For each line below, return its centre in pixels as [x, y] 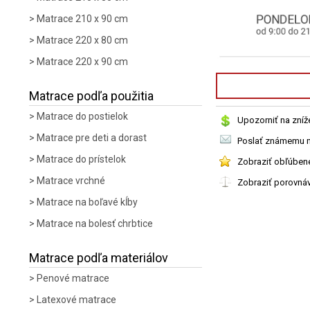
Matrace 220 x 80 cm [82, 40]
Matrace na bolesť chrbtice [95, 224]
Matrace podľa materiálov [99, 258]
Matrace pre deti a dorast [92, 138]
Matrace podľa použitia [91, 96]
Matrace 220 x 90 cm [82, 62]
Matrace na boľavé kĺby [87, 202]
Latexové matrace [76, 300]
